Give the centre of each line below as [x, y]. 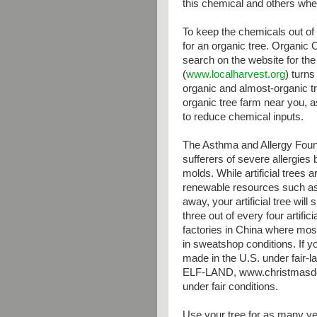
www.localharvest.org [236, 74]
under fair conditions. [230, 287]
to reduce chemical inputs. [243, 117]
